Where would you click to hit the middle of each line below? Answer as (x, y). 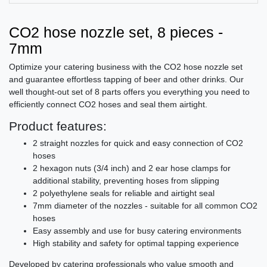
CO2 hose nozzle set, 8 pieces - (116, 32)
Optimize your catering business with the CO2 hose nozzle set (126, 67)
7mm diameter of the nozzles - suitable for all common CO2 (145, 206)
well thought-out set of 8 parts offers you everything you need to (129, 92)
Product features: (58, 126)
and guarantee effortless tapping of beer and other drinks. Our (126, 80)
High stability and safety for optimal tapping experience (136, 243)
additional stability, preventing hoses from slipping (126, 181)
